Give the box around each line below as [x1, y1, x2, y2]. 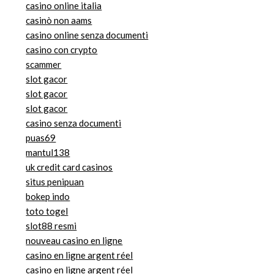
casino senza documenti [26, 117, 122, 129]
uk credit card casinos [26, 161, 113, 173]
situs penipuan [26, 176, 84, 188]
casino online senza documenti [26, 29, 149, 41]
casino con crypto [26, 44, 98, 56]
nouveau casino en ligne [26, 235, 123, 246]
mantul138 [26, 147, 70, 158]
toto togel [26, 206, 68, 217]
